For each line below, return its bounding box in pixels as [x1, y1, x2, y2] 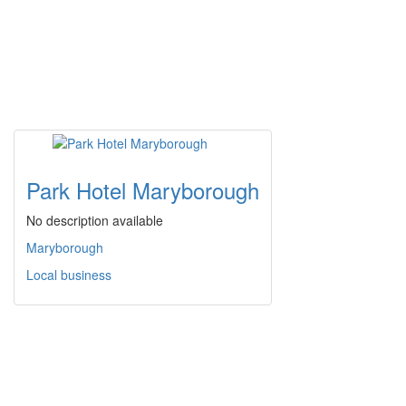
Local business [26, 266, 111, 285]
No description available [26, 211, 163, 230]
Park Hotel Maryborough [26, 174, 259, 207]
